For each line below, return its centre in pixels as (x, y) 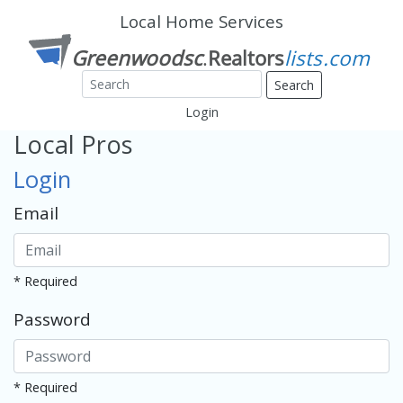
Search (294, 85)
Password (52, 318)
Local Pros (73, 144)
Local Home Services (201, 21)
